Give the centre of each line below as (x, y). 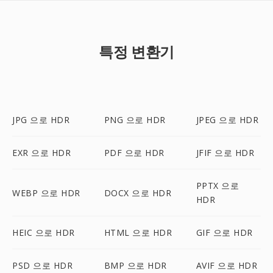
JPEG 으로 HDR (227, 120)
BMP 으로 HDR (135, 265)
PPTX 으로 (218, 186)
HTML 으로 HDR (138, 232)
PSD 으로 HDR (42, 265)
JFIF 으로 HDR (225, 153)
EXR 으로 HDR (41, 153)
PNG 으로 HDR (135, 120)
